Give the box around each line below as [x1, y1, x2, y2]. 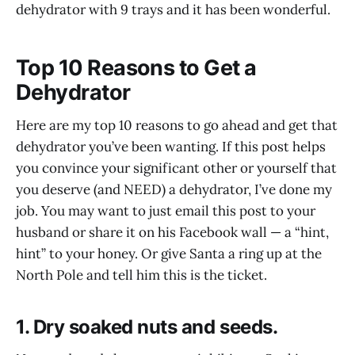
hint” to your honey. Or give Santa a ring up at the [16, 245, 322, 263]
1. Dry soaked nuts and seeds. [16, 315, 278, 339]
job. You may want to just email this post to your [16, 202, 315, 220]
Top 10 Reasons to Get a [16, 54, 257, 81]
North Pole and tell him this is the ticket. [16, 266, 267, 284]
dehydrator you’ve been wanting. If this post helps [16, 138, 326, 156]
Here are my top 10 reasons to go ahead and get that [16, 116, 338, 135]
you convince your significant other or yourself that [16, 159, 337, 177]
